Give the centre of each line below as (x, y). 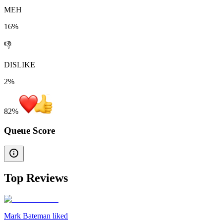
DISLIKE (20, 65)
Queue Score (29, 130)
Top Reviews (36, 178)
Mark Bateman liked (36, 216)
